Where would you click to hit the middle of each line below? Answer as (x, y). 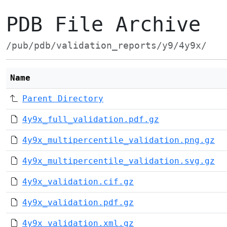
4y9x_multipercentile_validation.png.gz (119, 140)
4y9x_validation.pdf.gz (78, 202)
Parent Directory (63, 99)
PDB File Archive (103, 24)
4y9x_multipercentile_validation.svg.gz (119, 161)
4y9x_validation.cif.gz (78, 182)
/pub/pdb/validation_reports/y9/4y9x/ (106, 46)
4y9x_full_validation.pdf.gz (91, 119)
